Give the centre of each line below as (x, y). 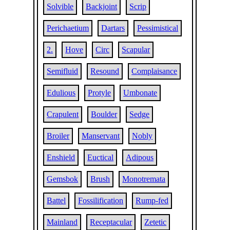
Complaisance (155, 71)
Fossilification (101, 200)
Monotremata (144, 179)
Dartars (113, 28)
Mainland (62, 222)
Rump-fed (152, 200)
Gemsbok (63, 179)
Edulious (61, 93)
